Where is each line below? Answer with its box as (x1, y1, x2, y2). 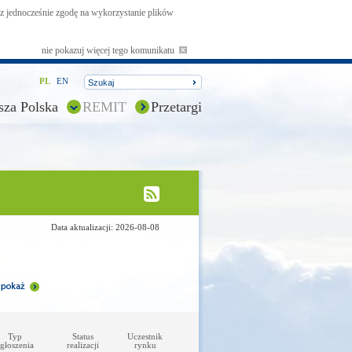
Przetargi (150, 99, 202, 115)
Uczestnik (127, 332, 163, 341)
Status (71, 332, 93, 341)
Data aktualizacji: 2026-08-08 (51, 222, 159, 232)
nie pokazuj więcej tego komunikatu (42, 45, 179, 56)
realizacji (66, 340, 99, 350)
